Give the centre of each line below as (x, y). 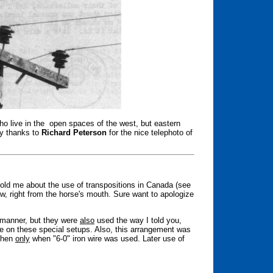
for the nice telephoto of (150, 133)
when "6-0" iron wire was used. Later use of (107, 239)
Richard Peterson (74, 133)
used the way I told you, (138, 220)
